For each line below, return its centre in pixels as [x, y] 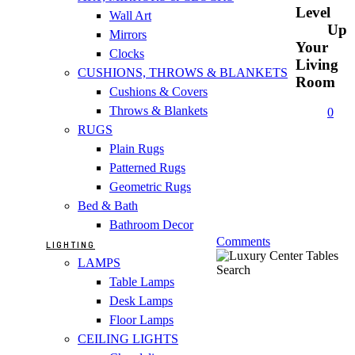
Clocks [127, 53]
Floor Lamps [141, 319]
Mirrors [128, 34]
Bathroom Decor [151, 224]
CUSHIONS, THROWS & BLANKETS [183, 72]
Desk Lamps [141, 300]
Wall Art [130, 15]
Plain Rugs [137, 148]
